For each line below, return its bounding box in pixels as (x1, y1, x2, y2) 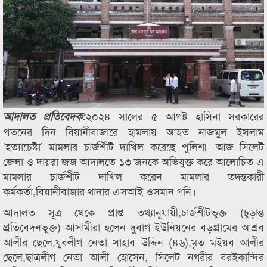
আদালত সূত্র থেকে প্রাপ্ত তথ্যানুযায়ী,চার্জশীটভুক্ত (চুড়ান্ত (3, 204, 264, 219)
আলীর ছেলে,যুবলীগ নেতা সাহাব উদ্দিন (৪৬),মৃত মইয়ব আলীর (3, 234, 264, 249)
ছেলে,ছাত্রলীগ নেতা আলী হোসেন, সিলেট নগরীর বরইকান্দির (3, 249, 264, 264)
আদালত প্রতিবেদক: (3, 108, 86, 124)
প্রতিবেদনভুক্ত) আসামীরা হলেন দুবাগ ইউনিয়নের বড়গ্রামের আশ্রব (3, 219, 264, 234)
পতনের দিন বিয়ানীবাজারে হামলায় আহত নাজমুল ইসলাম (3, 123, 264, 139)
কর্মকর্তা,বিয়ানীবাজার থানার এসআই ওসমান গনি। (3, 183, 196, 198)
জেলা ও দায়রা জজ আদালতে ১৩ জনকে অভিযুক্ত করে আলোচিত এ (3, 153, 264, 169)
